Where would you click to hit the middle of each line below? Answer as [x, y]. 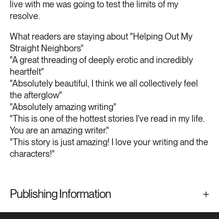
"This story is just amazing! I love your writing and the [109, 142]
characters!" [32, 154]
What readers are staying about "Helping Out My [101, 37]
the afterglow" [36, 95]
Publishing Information [60, 194]
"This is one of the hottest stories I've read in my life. [107, 119]
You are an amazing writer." [59, 131]
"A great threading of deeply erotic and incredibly [101, 60]
